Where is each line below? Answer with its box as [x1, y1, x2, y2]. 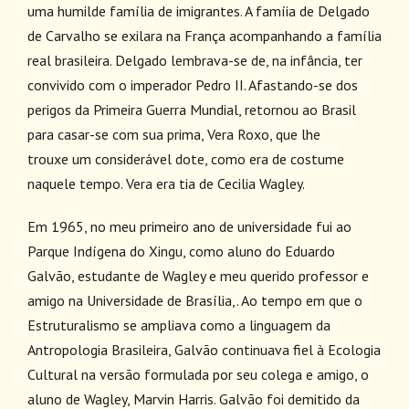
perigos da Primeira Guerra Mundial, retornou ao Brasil [27, 100, 356, 119]
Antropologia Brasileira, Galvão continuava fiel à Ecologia [27, 341, 381, 359]
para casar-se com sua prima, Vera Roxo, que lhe [27, 125, 320, 143]
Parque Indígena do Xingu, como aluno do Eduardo [27, 242, 335, 260]
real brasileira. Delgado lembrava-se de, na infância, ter [27, 51, 362, 69]
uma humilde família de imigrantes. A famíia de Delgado [27, 2, 370, 20]
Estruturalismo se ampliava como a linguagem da [27, 316, 330, 334]
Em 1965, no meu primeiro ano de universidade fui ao [27, 217, 351, 236]
